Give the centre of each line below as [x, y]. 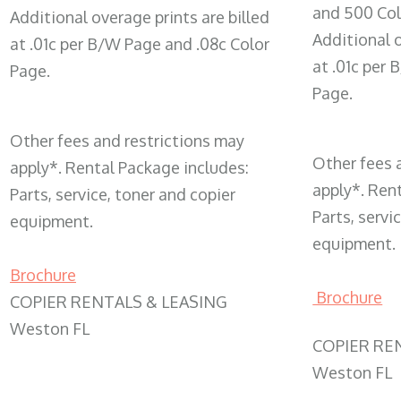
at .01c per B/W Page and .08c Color [140, 44]
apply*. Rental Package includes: [129, 168]
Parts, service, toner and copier [123, 195]
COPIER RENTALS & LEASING [119, 302]
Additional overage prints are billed [140, 17]
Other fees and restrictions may [127, 141]
